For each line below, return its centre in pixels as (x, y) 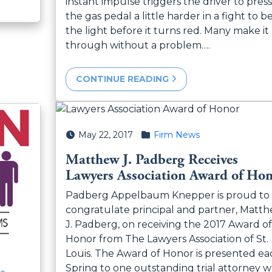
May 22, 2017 (106, 135)
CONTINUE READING (123, 79)
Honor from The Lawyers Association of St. (167, 239)
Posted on (87, 134)
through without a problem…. (138, 46)
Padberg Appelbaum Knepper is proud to (167, 195)
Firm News (176, 135)
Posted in (160, 134)
